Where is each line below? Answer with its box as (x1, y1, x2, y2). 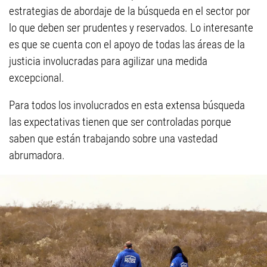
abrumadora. (9, 148, 65, 163)
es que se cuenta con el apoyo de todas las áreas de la (9, 38, 245, 52)
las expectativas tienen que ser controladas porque (9, 115, 231, 129)
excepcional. (9, 71, 64, 85)
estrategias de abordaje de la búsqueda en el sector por (9, 4, 250, 18)
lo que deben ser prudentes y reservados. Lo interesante (9, 21, 253, 35)
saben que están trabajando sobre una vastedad (9, 132, 218, 146)
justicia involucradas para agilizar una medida (9, 54, 207, 69)
